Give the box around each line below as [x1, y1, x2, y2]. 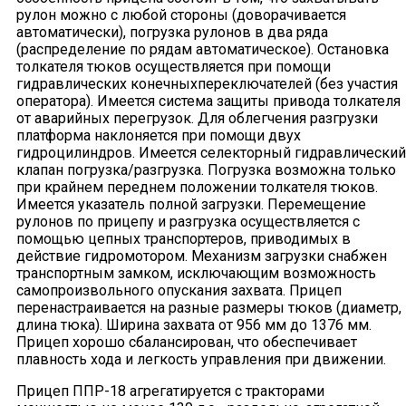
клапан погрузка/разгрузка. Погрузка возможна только [16, 161, 396, 179]
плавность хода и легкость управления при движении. [16, 351, 386, 369]
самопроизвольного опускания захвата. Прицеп [16, 282, 342, 300]
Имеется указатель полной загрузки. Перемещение [16, 196, 366, 214]
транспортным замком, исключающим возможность [16, 265, 376, 283]
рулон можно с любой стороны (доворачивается [16, 6, 346, 24]
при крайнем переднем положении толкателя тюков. [16, 179, 378, 197]
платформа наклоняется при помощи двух [16, 127, 301, 145]
